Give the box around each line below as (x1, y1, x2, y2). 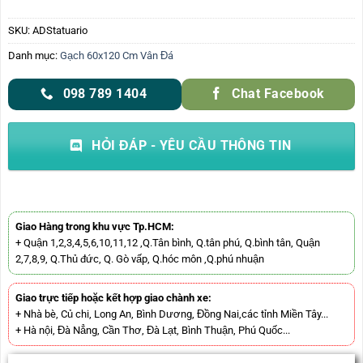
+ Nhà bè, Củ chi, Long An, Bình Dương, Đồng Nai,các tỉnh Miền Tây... (15, 307, 328, 320)
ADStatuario (32, 23, 88, 36)
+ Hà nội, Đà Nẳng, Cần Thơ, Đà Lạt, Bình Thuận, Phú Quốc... (15, 323, 290, 336)
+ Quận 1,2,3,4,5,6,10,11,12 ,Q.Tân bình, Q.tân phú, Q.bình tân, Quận (15, 236, 320, 249)
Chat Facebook (232, 86, 325, 101)
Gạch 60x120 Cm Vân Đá (59, 49, 173, 62)
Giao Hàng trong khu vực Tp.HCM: (15, 220, 177, 233)
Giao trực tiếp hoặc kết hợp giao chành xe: (15, 291, 214, 304)
